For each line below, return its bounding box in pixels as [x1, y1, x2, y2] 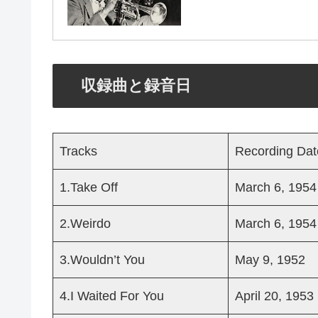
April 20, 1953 [235, 289, 314, 304]
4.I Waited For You [60, 289, 164, 304]
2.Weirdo [60, 216, 111, 231]
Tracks [60, 144, 97, 159]
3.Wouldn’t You [60, 253, 145, 268]
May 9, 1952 [235, 253, 305, 268]
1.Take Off [60, 180, 118, 195]
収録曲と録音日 [80, 77, 191, 95]
